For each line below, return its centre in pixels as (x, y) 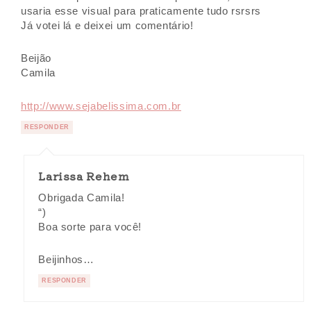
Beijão (36, 59)
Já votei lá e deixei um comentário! (107, 26)
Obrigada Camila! (82, 197)
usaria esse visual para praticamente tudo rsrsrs (141, 11)
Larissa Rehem (84, 175)
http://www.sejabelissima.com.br (101, 106)
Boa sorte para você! (90, 227)
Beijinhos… (66, 259)
